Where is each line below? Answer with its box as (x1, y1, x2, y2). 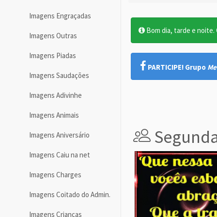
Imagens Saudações (29, 71, 89, 80)
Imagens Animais (29, 110, 79, 120)
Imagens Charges (29, 170, 81, 180)
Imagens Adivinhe (29, 91, 82, 100)
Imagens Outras (29, 31, 77, 41)
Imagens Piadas (29, 51, 76, 61)
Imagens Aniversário (29, 130, 90, 140)
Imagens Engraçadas (29, 11, 91, 21)
